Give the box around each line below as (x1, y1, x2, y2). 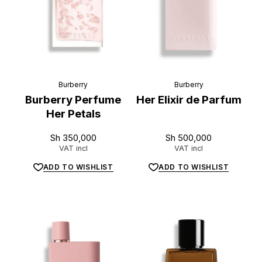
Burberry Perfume (25, 92, 122, 106)
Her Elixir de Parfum (136, 92, 242, 106)
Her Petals (46, 106, 101, 120)
